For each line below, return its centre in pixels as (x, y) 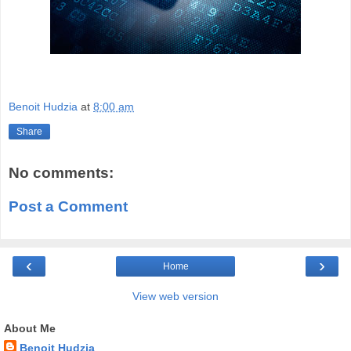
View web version (175, 296)
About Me (30, 328)
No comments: (61, 172)
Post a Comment (68, 207)
